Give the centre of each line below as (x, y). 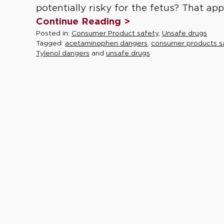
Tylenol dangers (63, 53)
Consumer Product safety (115, 33)
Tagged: (50, 43)
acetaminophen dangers (106, 43)
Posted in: (54, 33)
